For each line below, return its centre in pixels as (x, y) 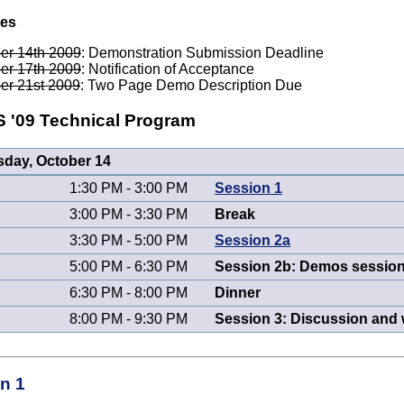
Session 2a (252, 240)
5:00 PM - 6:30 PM (129, 266)
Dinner (238, 292)
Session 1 (248, 188)
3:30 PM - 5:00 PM (129, 240)
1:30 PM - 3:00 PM (129, 188)
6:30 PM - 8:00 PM (129, 292)
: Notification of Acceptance (168, 69)
